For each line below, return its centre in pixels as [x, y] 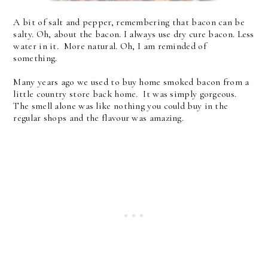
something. [36, 58]
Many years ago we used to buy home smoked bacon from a [131, 82]
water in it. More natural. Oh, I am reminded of [110, 46]
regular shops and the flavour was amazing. [99, 118]
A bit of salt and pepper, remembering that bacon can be [129, 22]
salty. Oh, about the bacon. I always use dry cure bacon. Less [134, 34]
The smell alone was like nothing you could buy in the [121, 106]
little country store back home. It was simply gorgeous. [126, 94]
